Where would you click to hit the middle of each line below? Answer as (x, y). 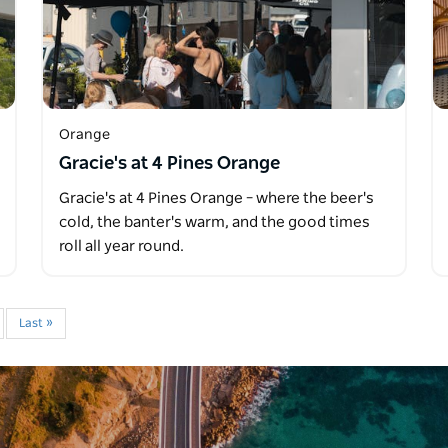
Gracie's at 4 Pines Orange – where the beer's (216, 198)
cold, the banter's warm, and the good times (214, 222)
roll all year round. (121, 246)
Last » (36, 322)
